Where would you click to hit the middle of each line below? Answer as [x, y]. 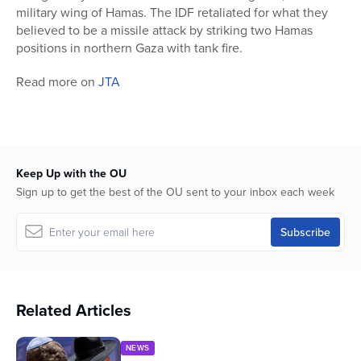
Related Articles [74, 310]
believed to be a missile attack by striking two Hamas [164, 30]
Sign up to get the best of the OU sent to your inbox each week [175, 192]
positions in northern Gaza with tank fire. [129, 48]
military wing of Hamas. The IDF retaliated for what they [172, 12]
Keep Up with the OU [71, 174]
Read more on [57, 82]
